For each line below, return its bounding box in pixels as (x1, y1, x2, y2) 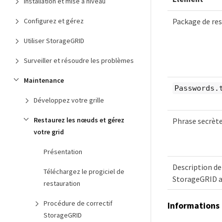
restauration (44, 179, 80, 188)
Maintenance (24, 76, 64, 85)
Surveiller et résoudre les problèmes (24, 56, 134, 65)
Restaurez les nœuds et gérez (34, 115, 124, 124)
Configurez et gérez (24, 16, 84, 25)
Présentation (44, 147, 82, 156)
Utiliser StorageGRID (24, 36, 84, 45)
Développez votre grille (34, 96, 104, 105)
